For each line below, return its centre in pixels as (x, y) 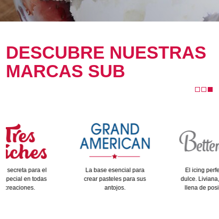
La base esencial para (56, 170)
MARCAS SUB (66, 71)
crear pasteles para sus (56, 179)
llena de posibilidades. (155, 187)
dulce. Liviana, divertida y (155, 179)
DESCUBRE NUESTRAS (106, 52)
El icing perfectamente (155, 170)
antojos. (56, 187)
